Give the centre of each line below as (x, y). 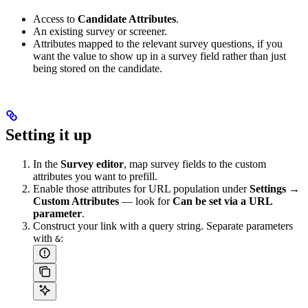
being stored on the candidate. (98, 68)
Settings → (275, 188)
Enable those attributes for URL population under (141, 188)
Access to (55, 19)
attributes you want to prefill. (95, 176)
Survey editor (92, 164)
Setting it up (48, 134)
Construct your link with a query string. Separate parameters (163, 225)
